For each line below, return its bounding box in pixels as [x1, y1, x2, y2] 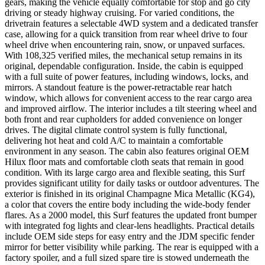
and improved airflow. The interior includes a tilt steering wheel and [5, 104, 257, 114]
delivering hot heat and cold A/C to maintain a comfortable [5, 135, 223, 146]
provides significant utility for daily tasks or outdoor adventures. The [5, 178, 259, 189]
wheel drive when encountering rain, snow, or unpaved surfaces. [5, 40, 245, 50]
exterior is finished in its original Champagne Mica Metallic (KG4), [5, 189, 255, 199]
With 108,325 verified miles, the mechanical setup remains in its [5, 50, 242, 61]
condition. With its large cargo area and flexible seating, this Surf [5, 167, 245, 178]
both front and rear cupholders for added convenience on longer [5, 114, 242, 125]
